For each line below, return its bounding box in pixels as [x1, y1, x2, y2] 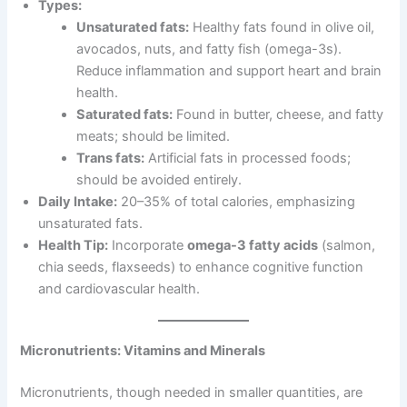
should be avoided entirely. [76, 172, 243, 189]
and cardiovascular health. [38, 281, 201, 298]
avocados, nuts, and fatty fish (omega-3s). [76, 41, 342, 58]
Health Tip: [38, 237, 109, 254]
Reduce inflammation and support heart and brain [76, 63, 382, 80]
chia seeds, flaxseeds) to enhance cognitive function [38, 259, 364, 276]
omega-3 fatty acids [187, 237, 319, 254]
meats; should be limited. [76, 128, 231, 145]
